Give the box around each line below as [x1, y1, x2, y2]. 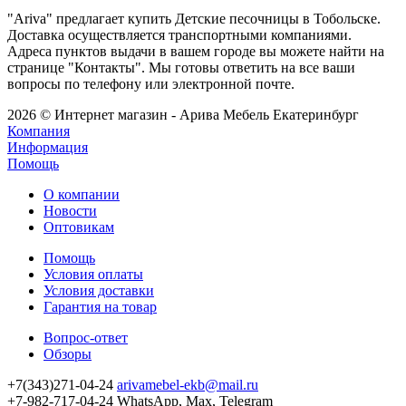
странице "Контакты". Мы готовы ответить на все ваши [7, 60, 355, 76]
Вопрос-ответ [43, 330, 128, 346]
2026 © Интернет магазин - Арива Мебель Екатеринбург [7, 107, 359, 123]
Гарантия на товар [43, 299, 157, 315]
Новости [43, 203, 97, 219]
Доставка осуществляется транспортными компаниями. [7, 27, 352, 43]
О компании [43, 187, 120, 203]
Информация [7, 140, 88, 156]
